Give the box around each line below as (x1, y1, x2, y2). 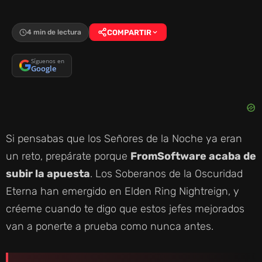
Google (31, 63, 56, 74)
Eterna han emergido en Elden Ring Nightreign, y (6, 184, 239, 198)
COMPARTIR (107, 27, 151, 37)
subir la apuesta (6, 167, 90, 180)
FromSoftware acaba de (130, 149, 256, 163)
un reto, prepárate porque (6, 149, 130, 163)
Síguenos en (31, 57, 64, 65)
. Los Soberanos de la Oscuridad (90, 167, 243, 180)
